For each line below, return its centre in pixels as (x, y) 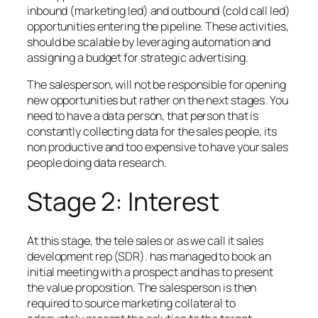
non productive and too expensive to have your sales (158, 147)
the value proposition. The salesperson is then (142, 287)
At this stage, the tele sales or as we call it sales (145, 240)
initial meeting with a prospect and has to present (150, 272)
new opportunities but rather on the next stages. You (158, 100)
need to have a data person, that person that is (143, 115)
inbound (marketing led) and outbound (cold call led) (159, 10)
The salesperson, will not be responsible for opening (157, 84)
